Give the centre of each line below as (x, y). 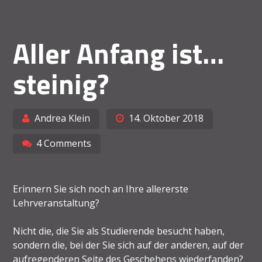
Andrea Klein (63, 118)
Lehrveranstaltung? (56, 203)
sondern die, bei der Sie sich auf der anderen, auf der (129, 245)
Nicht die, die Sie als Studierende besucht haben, (119, 231)
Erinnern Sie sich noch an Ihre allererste (101, 189)
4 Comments (64, 143)
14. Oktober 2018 (166, 118)
